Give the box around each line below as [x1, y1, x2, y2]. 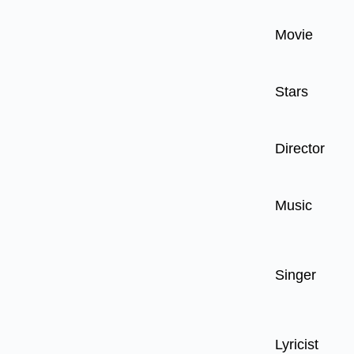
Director [275, 141, 325, 156]
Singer [275, 267, 316, 283]
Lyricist [275, 337, 318, 352]
